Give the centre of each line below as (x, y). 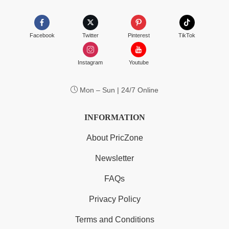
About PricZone (114, 138)
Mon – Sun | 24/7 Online (118, 90)
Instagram (90, 63)
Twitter (90, 36)
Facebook (42, 36)
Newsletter (114, 158)
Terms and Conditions (114, 220)
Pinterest (139, 36)
